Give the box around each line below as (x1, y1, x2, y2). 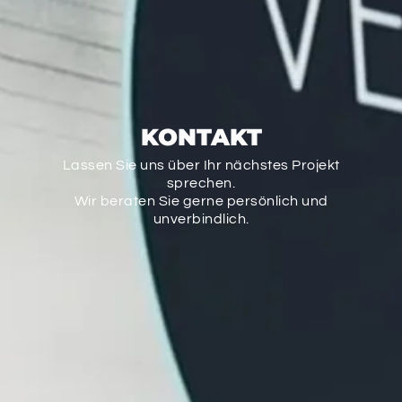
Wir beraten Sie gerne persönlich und (74, 194, 328, 209)
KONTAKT (140, 123, 262, 153)
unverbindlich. (153, 212, 249, 227)
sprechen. (166, 176, 236, 191)
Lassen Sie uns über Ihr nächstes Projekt (62, 158, 340, 173)
